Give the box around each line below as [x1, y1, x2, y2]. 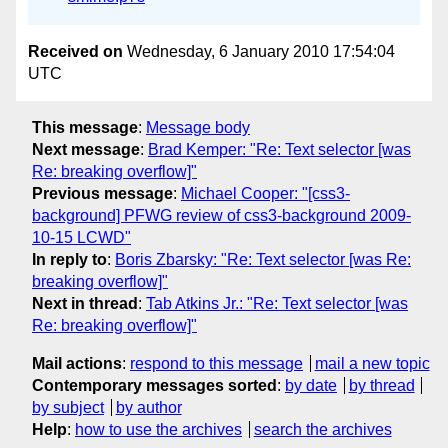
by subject [32, 399, 104, 417]
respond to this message [130, 355, 303, 373]
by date [285, 377, 337, 395]
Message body [146, 119, 250, 137]
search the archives [253, 421, 392, 439]
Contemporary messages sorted [32, 377, 277, 395]
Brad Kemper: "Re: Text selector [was [148, 141, 411, 159]
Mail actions [32, 355, 122, 373]
